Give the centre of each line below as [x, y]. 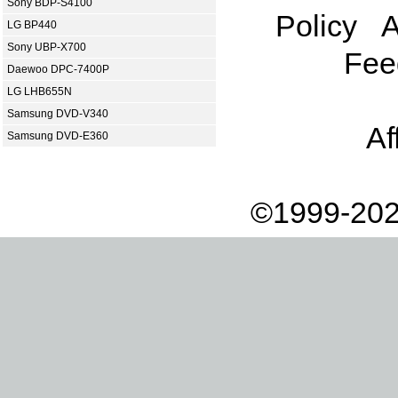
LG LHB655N [40, 92]
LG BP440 [32, 25]
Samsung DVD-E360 [58, 136]
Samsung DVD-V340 [58, 114]
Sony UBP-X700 [47, 47]
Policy [316, 26]
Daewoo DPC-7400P [58, 69]
